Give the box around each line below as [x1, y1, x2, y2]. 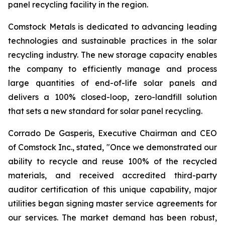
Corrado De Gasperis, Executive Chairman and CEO [8, 128, 217, 138]
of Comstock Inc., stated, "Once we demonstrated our [8, 142, 217, 152]
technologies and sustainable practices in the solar [8, 36, 217, 46]
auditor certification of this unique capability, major [8, 184, 217, 194]
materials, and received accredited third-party [8, 170, 217, 180]
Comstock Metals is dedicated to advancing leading [8, 22, 217, 32]
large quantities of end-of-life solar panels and [8, 78, 217, 88]
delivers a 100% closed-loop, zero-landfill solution [8, 92, 217, 102]
